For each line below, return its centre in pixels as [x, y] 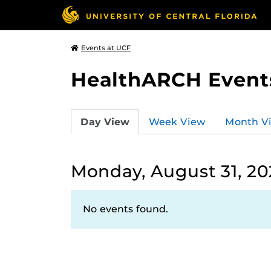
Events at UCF [106, 48]
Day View [105, 122]
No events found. [126, 209]
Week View [177, 122]
